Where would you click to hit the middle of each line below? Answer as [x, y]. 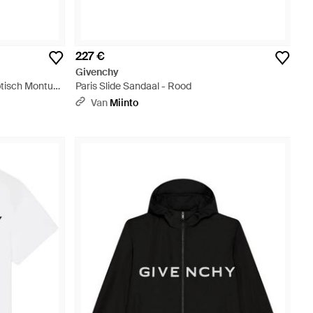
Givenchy [97, 72]
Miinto [124, 103]
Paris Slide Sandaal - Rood [133, 86]
